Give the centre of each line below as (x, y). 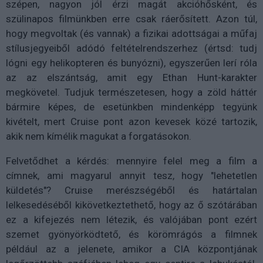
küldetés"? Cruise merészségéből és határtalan (131, 190)
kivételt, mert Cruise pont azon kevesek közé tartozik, (131, 121)
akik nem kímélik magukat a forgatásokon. (99, 136)
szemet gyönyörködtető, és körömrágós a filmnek (131, 234)
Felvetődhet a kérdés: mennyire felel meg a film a (131, 161)
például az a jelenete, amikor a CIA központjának (131, 249)
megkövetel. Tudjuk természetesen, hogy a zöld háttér (131, 92)
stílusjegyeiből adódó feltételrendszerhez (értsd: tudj (131, 48)
